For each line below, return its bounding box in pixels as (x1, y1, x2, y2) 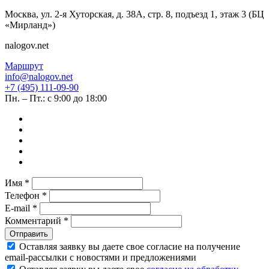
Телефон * (5, 190, 49, 201)
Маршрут (5, 61, 43, 71)
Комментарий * (5, 216, 71, 226)
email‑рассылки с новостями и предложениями (5, 252, 196, 263)
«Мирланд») (5, 20, 55, 31)
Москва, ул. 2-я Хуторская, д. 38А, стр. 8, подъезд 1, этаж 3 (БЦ (5, 9, 264, 20)
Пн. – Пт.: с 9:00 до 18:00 (5, 93, 107, 104)
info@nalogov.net (5, 71, 73, 82)
